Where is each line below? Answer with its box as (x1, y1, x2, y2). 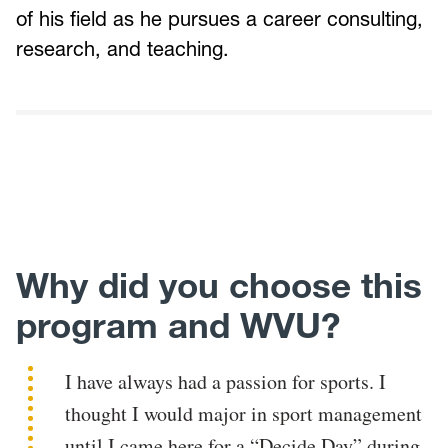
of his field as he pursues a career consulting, (16, 7, 423, 32)
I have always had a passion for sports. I (65, 367, 387, 395)
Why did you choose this (16, 263, 422, 307)
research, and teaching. (16, 37, 229, 62)
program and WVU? (16, 303, 340, 347)
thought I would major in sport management (65, 399, 423, 427)
